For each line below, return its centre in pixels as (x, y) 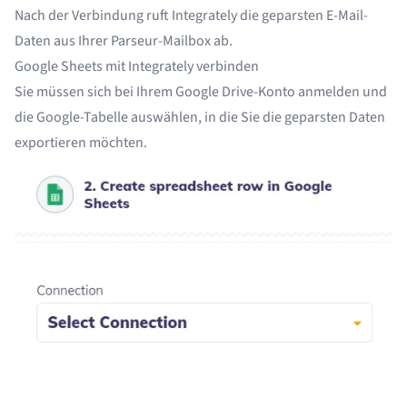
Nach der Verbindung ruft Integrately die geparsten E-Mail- (191, 16)
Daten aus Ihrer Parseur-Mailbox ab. (124, 41)
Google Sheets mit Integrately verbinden (137, 67)
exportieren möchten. (81, 143)
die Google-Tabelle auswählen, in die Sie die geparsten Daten (200, 118)
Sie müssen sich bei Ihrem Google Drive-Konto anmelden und (201, 92)
